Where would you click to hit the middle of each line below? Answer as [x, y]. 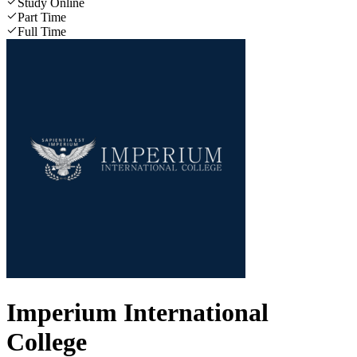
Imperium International [137, 313]
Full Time [42, 31]
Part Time [42, 17]
